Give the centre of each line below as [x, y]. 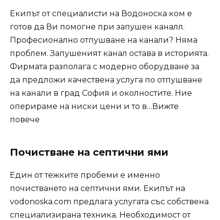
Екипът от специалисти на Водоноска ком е [101, 14]
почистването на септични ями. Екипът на [97, 189]
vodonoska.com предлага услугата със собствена [109, 202]
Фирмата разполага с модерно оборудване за [105, 67]
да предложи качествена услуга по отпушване [106, 80]
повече [25, 120]
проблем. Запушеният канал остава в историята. [109, 54]
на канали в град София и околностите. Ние [101, 93]
